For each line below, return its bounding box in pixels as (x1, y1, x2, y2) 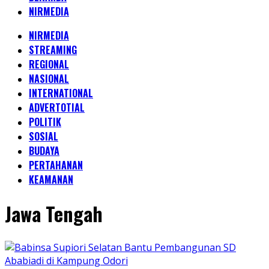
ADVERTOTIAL (29, 100, 85, 115)
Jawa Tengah (5, 199, 103, 228)
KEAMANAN (29, 172, 73, 187)
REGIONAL (29, 57, 69, 71)
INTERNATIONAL (29, 86, 93, 100)
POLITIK (29, 115, 61, 129)
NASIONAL (29, 71, 69, 86)
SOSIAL (29, 129, 58, 144)
